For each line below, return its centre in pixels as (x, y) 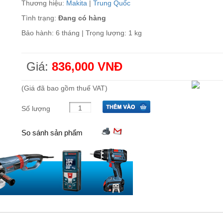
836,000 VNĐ (87, 67)
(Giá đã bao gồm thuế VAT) (64, 88)
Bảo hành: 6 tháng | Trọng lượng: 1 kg (81, 33)
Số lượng (36, 109)
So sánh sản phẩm (52, 133)
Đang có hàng (81, 18)
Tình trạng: (39, 18)
